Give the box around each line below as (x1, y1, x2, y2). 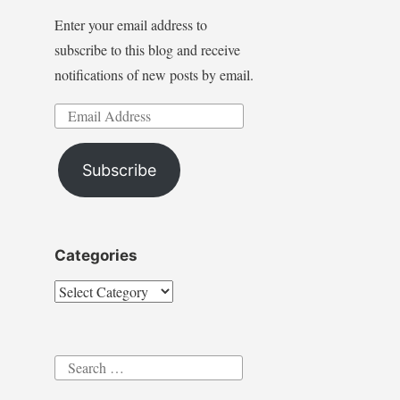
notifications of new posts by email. (54, 65, 254, 85)
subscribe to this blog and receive (54, 40, 240, 60)
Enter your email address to (54, 15, 207, 35)
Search (53, 354, 92, 374)
